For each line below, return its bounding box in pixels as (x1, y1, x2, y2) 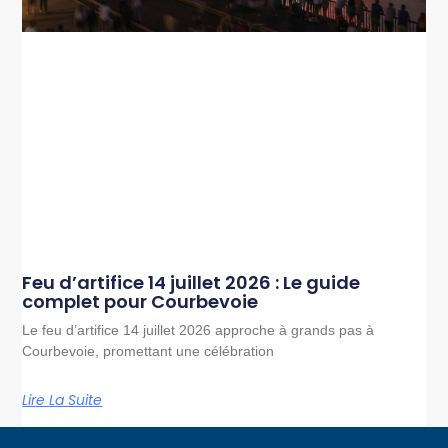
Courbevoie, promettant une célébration (22, 343, 275, 360)
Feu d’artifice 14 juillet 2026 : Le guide (22, 270, 361, 296)
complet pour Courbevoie (22, 289, 259, 315)
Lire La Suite (22, 390, 103, 411)
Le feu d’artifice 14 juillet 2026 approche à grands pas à (22, 322, 375, 339)
